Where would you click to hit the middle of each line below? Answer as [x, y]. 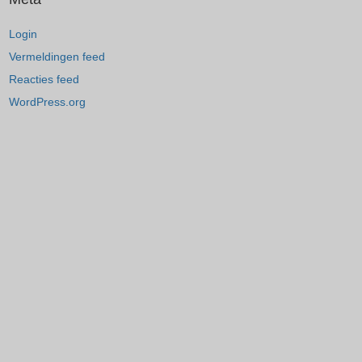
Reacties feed [44, 79]
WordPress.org [47, 102]
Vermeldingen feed [57, 57]
